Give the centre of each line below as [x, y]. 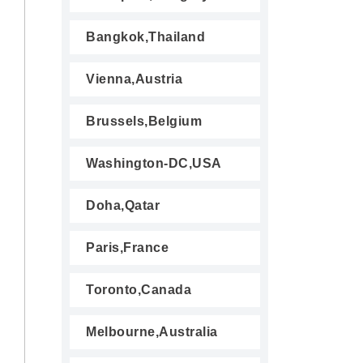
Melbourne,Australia [152, 332]
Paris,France [127, 248]
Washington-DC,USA [154, 163]
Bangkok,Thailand [145, 37]
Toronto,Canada [139, 290]
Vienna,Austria [134, 79]
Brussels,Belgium [144, 121]
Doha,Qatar [123, 205]
